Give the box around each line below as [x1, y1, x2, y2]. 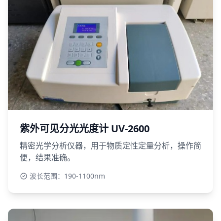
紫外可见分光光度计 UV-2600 [20, 121, 149, 135]
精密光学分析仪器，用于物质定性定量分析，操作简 [20, 140, 201, 151]
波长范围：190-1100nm [30, 171, 105, 181]
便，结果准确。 [20, 151, 75, 163]
